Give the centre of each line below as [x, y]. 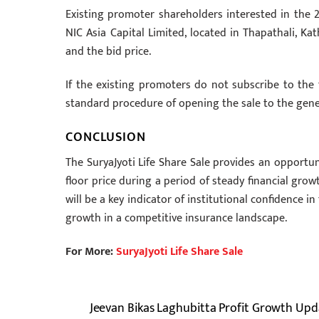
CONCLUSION [106, 137]
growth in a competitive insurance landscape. [176, 219]
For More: [91, 252]
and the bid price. [108, 51]
